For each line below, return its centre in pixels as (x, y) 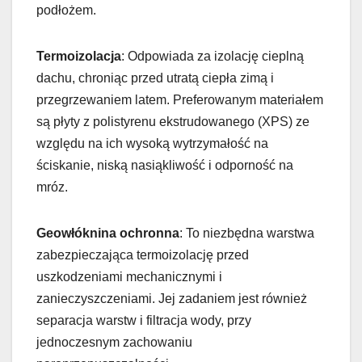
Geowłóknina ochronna (108, 233)
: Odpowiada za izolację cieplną (213, 56)
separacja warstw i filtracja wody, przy (144, 320)
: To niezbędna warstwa (247, 233)
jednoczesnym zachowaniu (114, 342)
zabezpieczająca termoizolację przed (143, 255)
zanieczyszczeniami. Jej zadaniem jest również (172, 298)
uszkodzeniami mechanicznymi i (129, 276)
